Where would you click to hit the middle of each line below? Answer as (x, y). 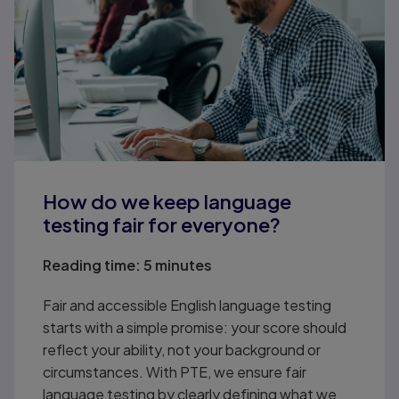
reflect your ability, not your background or (181, 349)
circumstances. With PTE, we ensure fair (174, 371)
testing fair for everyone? (161, 224)
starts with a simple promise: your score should (194, 327)
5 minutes (176, 265)
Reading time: (91, 265)
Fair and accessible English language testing (187, 305)
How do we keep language (167, 201)
